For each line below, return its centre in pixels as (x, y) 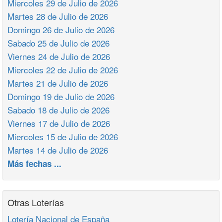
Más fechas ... (34, 164)
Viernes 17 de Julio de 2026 (59, 123)
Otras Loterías (36, 202)
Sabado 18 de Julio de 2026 (58, 110)
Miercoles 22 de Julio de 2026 (63, 70)
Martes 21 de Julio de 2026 (58, 83)
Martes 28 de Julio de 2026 (58, 16)
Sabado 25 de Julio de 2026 (58, 43)
